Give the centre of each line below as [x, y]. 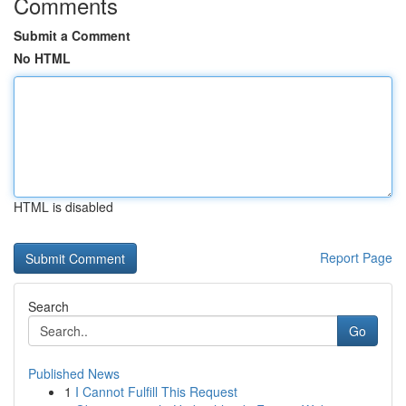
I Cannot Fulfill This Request [156, 391]
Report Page [356, 257]
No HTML [42, 58]
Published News [74, 373]
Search [48, 306]
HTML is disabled [63, 207]
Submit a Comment [72, 35]
